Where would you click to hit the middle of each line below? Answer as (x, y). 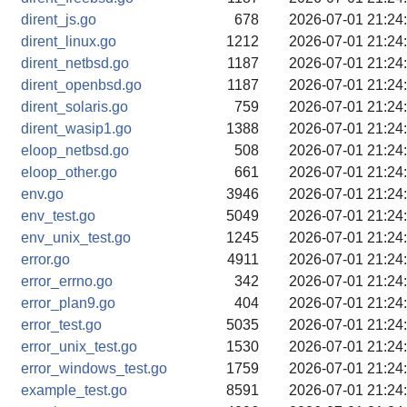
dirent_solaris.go (74, 107)
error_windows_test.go (94, 368)
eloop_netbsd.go (75, 150)
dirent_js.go (59, 20)
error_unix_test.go (79, 347)
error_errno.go (67, 281)
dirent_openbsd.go (81, 85)
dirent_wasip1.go (76, 129)
